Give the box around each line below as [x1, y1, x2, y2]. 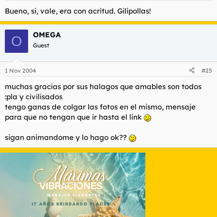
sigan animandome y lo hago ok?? [5, 132, 129, 142]
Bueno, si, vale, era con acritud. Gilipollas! [5, 6, 151, 15]
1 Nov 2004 [5, 66, 36, 74]
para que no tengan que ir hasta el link [5, 112, 144, 122]
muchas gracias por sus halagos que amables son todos [5, 81, 201, 91]
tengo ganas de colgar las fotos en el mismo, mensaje [5, 102, 196, 111]
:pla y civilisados [5, 92, 62, 101]
